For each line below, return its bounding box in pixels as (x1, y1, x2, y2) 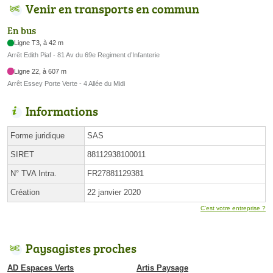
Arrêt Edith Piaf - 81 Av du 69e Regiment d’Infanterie (7, 51, 160, 59)
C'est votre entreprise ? (200, 204, 266, 211)
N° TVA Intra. (10, 168, 57, 178)
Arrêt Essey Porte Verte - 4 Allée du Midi (7, 79, 125, 87)
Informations (26, 102, 98, 119)
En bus (7, 24, 36, 38)
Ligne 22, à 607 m (14, 67, 67, 75)
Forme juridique (10, 130, 65, 140)
